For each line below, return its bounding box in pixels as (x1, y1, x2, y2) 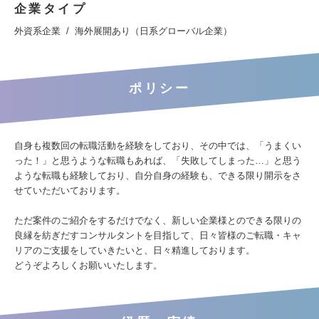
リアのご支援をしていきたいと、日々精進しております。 (14, 245, 255, 256)
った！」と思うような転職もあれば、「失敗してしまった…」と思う (14, 155, 301, 167)
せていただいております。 (14, 185, 125, 197)
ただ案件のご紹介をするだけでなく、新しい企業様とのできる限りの (14, 215, 301, 226)
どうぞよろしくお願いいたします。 (14, 260, 162, 271)
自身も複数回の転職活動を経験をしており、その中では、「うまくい (14, 140, 301, 152)
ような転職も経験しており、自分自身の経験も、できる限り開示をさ (14, 170, 301, 182)
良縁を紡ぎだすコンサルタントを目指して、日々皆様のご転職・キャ (14, 230, 301, 241)
